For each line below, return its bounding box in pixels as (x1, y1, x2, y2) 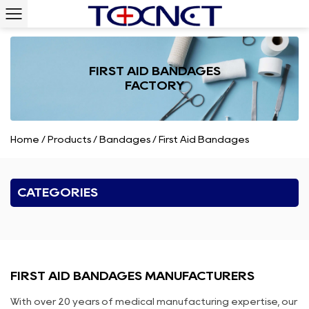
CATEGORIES (17, 186, 98, 198)
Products (48, 134, 91, 143)
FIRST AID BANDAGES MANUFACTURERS (10, 270, 255, 281)
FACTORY (125, 79, 184, 91)
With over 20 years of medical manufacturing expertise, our (10, 297, 297, 306)
